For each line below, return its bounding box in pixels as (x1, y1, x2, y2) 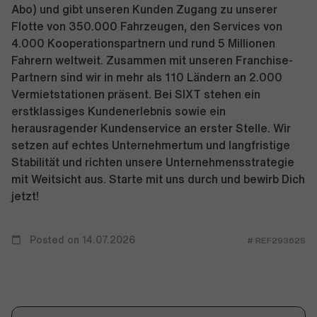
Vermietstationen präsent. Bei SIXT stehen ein (11, 88, 260, 100)
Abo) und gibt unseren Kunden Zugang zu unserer (11, 4, 277, 15)
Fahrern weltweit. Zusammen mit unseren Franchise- (11, 54, 293, 66)
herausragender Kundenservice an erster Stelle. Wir (11, 122, 291, 134)
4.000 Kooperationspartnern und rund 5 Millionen (11, 38, 275, 49)
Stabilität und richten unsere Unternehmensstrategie (11, 156, 294, 168)
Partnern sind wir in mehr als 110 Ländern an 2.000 (11, 71, 282, 83)
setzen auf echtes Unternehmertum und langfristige (11, 139, 290, 151)
